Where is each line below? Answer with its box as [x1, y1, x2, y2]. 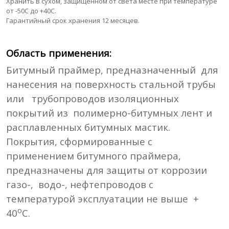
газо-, [6, 177, 34, 191]
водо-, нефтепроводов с [38, 177, 154, 191]
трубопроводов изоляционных [32, 91, 179, 105]
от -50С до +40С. [6, 6, 57, 15]
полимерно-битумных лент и [73, 106, 213, 119]
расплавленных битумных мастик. [6, 120, 171, 133]
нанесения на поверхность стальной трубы [6, 77, 216, 90]
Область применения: [6, 46, 112, 59]
